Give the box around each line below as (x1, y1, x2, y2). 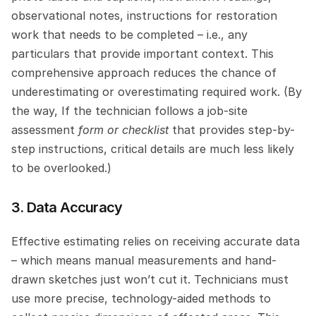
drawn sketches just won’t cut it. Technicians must (11, 272, 288, 286)
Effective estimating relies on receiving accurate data (11, 234, 300, 248)
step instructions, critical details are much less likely (11, 142, 294, 156)
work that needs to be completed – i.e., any (11, 28, 248, 42)
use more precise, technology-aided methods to (11, 291, 271, 305)
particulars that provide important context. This (11, 47, 274, 61)
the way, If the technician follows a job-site (11, 104, 248, 118)
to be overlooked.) (11, 161, 111, 175)
